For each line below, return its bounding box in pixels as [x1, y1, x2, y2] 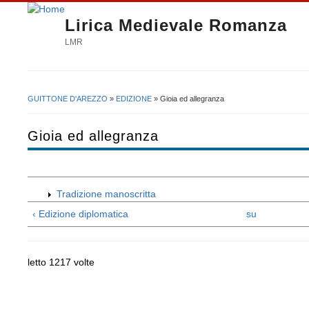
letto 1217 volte [28, 257, 94, 268]
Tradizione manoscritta [57, 188, 156, 200]
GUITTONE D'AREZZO [28, 94, 108, 103]
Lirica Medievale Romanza [65, 16, 287, 34]
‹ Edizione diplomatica [32, 208, 128, 220]
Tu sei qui [28, 102, 93, 118]
